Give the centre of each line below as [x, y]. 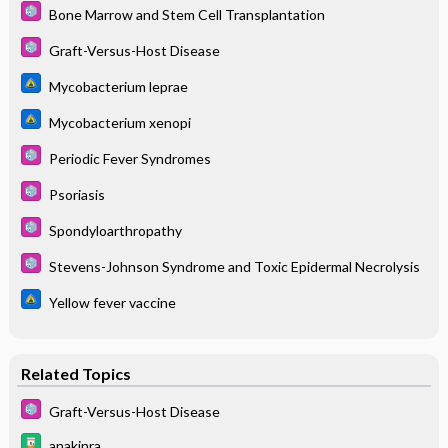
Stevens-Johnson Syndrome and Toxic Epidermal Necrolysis [234, 266]
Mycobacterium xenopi [119, 122]
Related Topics [75, 373]
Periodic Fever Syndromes [129, 158]
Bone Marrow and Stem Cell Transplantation [186, 14]
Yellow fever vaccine [112, 302]
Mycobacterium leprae [118, 86]
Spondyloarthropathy [115, 230]
